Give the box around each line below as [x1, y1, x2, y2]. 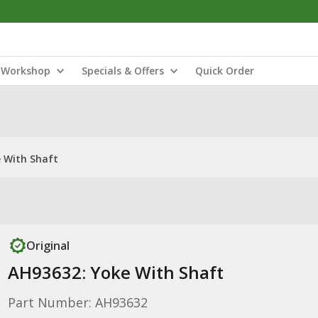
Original [26, 238, 70, 253]
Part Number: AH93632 [7, 294, 148, 311]
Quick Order [195, 64, 254, 77]
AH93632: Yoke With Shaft [7, 261, 224, 284]
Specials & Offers [82, 64, 164, 77]
